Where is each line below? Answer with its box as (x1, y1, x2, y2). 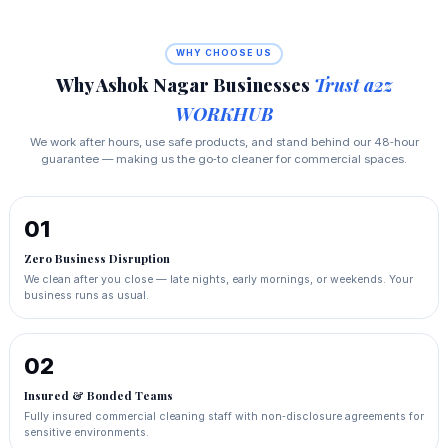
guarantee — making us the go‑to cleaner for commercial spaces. (41, 151, 407, 166)
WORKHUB (175, 101, 273, 127)
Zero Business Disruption (23, 250, 170, 266)
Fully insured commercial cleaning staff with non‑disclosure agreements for (23, 410, 424, 424)
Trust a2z (314, 72, 392, 98)
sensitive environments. (23, 426, 149, 440)
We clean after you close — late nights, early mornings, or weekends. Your (23, 273, 413, 287)
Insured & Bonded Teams (23, 388, 173, 404)
